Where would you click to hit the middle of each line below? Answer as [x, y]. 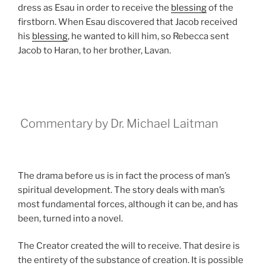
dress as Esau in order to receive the [94, 7]
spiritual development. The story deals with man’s [121, 190]
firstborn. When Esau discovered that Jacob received [128, 22]
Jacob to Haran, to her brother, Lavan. [94, 50]
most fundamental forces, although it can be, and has [128, 204]
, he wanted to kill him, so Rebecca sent [148, 36]
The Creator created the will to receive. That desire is [129, 246]
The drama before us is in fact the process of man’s [124, 175]
